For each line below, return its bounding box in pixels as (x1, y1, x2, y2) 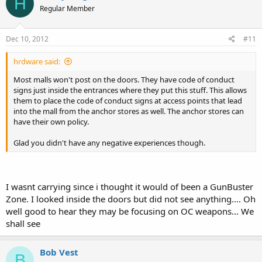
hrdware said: (13, 56, 60, 67)
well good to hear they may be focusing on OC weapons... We (6, 205, 254, 217)
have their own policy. (13, 116, 89, 127)
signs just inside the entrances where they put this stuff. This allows (13, 84, 247, 95)
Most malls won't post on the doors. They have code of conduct (13, 74, 235, 85)
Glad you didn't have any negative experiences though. (13, 137, 205, 148)
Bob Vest (40, 246, 78, 258)
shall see (6, 218, 40, 229)
